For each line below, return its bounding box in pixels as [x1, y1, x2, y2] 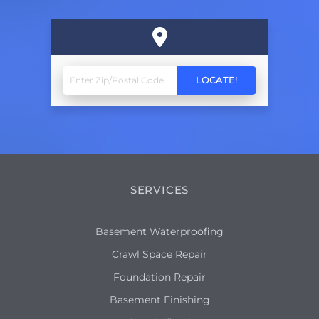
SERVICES [130, 182, 189, 197]
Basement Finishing [109, 293, 210, 306]
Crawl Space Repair [112, 247, 207, 261]
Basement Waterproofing [95, 224, 224, 238]
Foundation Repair [113, 270, 206, 283]
